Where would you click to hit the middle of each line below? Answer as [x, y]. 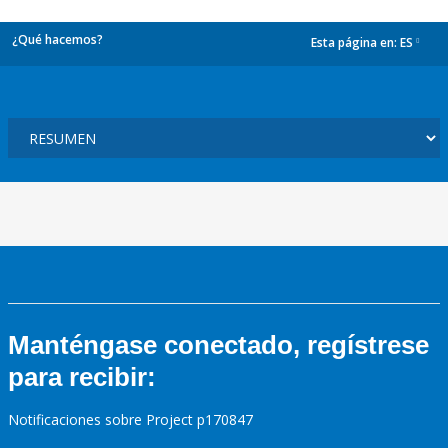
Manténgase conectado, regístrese [218, 345]
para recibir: [82, 377]
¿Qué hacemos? [57, 39]
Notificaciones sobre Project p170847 [130, 419]
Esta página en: [355, 43]
